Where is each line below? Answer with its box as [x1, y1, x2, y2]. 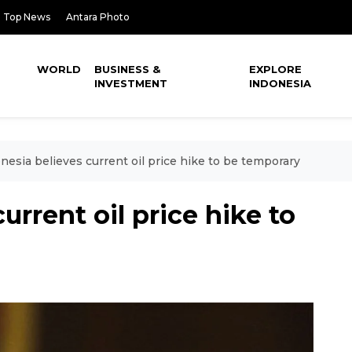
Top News [3, 11, 50, 23]
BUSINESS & [94, 63, 161, 75]
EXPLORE [249, 63, 302, 75]
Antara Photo [66, 11, 130, 23]
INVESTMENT [94, 77, 168, 90]
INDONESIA [249, 77, 312, 90]
